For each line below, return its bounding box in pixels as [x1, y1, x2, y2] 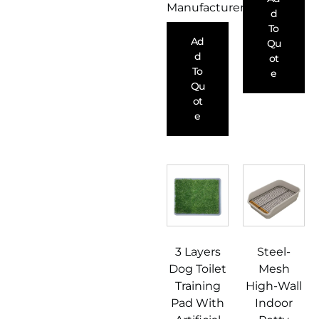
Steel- [257, 245, 291, 259]
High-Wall [246, 279, 302, 293]
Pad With [171, 296, 224, 310]
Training [174, 279, 221, 293]
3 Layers [174, 245, 221, 259]
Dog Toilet [169, 262, 226, 276]
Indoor [255, 296, 293, 310]
